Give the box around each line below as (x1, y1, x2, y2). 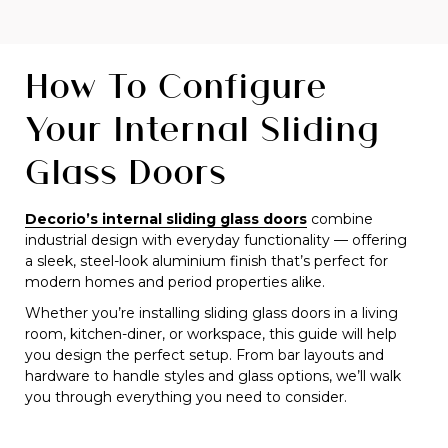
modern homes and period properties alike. (25, 272, 325, 291)
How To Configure (25, 60, 327, 109)
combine (307, 209, 373, 228)
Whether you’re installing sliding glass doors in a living (25, 303, 398, 322)
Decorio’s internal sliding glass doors (25, 209, 307, 228)
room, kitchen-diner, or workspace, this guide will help (25, 324, 397, 343)
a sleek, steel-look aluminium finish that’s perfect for (25, 251, 388, 270)
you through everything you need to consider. (25, 387, 347, 406)
